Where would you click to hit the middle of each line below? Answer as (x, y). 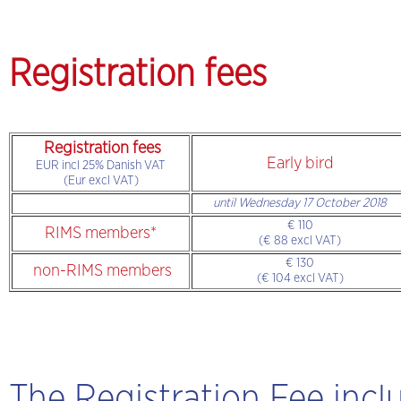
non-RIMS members (101, 271)
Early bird (300, 163)
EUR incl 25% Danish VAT (101, 166)
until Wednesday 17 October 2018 (300, 203)
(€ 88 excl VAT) (300, 241)
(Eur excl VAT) (101, 181)
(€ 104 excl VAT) (300, 278)
